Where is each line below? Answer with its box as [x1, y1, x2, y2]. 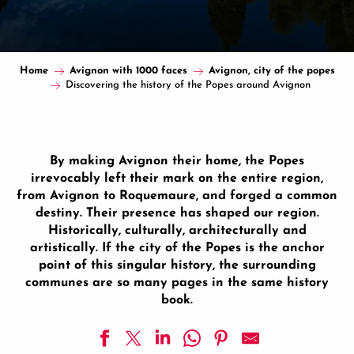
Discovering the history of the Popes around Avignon [65, 80, 311, 90]
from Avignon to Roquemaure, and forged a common [17, 190, 337, 202]
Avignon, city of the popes [208, 66, 335, 76]
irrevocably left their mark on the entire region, [31, 172, 323, 185]
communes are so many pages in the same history [25, 277, 329, 289]
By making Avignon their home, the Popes [50, 155, 304, 168]
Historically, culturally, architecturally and [47, 224, 307, 237]
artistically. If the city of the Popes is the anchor [29, 242, 325, 254]
